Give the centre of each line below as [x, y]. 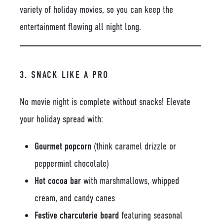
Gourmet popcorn [63, 146]
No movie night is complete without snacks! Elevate [105, 102]
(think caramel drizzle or [134, 146]
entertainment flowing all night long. [80, 27]
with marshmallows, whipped [130, 181]
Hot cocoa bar [58, 181]
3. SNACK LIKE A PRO [64, 74]
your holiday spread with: [61, 119]
